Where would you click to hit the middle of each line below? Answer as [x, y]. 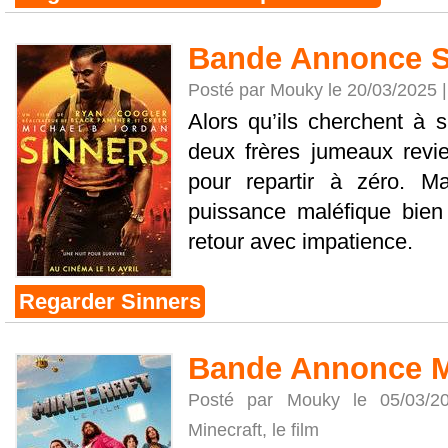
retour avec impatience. [300, 241]
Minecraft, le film [253, 429]
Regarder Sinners [110, 301]
